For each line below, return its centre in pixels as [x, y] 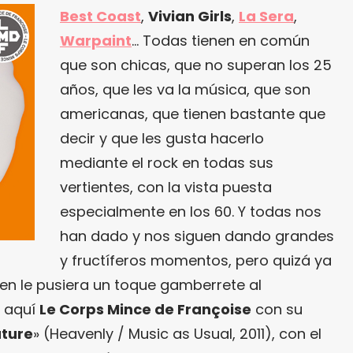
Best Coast [100, 16]
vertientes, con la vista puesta [166, 187]
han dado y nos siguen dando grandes [197, 236]
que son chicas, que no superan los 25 [196, 65]
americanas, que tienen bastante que [193, 114]
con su [277, 309]
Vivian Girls [190, 16]
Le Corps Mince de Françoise [145, 309]
